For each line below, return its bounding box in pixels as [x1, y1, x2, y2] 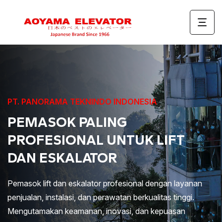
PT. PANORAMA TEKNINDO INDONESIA [7, 97, 157, 107]
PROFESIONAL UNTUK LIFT [7, 131, 185, 148]
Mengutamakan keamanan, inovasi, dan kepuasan [7, 206, 185, 216]
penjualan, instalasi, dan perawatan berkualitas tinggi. [7, 192, 194, 202]
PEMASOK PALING [7, 113, 127, 130]
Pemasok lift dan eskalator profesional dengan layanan [7, 178, 202, 188]
